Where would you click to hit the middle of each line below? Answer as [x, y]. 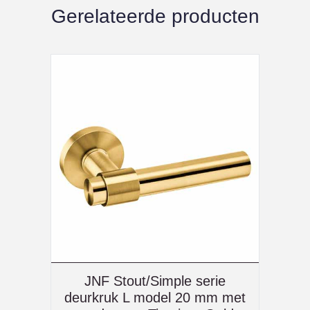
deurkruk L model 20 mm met [155, 298]
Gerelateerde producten [155, 17]
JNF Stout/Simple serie [155, 281]
